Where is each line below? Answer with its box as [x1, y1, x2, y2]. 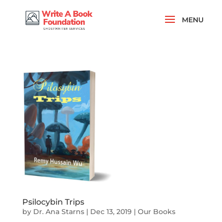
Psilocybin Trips [22, 197, 84, 207]
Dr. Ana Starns [33, 207, 84, 216]
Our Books [137, 207, 175, 216]
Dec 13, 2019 [90, 207, 132, 216]
